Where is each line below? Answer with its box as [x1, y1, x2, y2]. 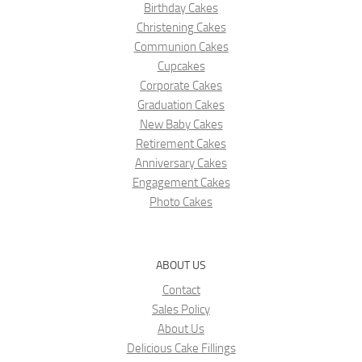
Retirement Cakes [136, 136, 226, 151]
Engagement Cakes [132, 175, 230, 190]
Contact [162, 282, 200, 297]
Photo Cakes [149, 194, 213, 209]
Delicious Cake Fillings [126, 340, 236, 356]
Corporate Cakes [140, 78, 222, 93]
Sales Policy [152, 301, 210, 317]
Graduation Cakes [137, 97, 225, 112]
